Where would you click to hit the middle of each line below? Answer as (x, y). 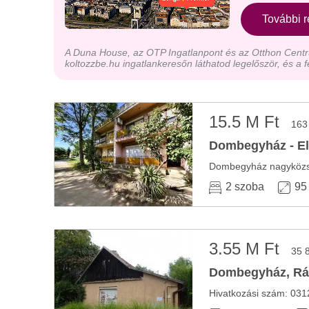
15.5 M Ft (247, 122)
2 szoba (245, 187)
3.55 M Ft (247, 249)
